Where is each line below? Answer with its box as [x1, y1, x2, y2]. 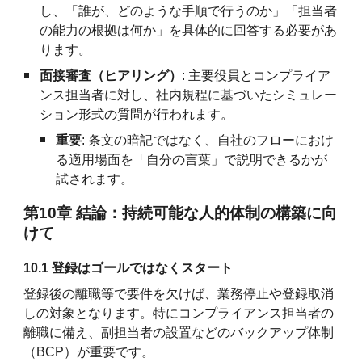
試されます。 [56, 171, 134, 186]
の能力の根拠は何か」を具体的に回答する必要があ [40, 23, 338, 37]
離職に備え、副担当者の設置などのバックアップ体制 [23, 325, 335, 339]
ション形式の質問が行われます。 [40, 107, 234, 121]
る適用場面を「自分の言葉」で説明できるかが [56, 152, 328, 166]
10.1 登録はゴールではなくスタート [23, 260, 234, 275]
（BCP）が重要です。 [23, 344, 155, 359]
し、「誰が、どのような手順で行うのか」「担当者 [40, 3, 338, 18]
